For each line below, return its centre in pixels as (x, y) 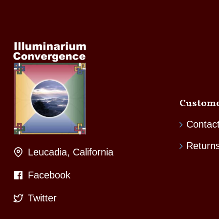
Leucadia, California (71, 152)
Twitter (42, 198)
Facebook (49, 175)
